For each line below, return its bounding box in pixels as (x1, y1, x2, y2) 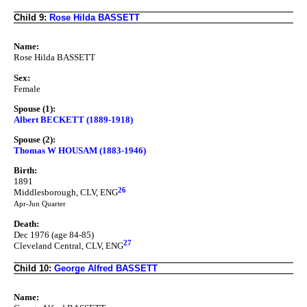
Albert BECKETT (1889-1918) (14, 114, 133, 125)
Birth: (14, 165, 37, 176)
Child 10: (14, 262, 54, 273)
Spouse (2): (14, 134, 56, 145)
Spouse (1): (14, 103, 56, 114)
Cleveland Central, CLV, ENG (14, 240, 123, 251)
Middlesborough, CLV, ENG (14, 187, 118, 198)
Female (14, 83, 40, 94)
